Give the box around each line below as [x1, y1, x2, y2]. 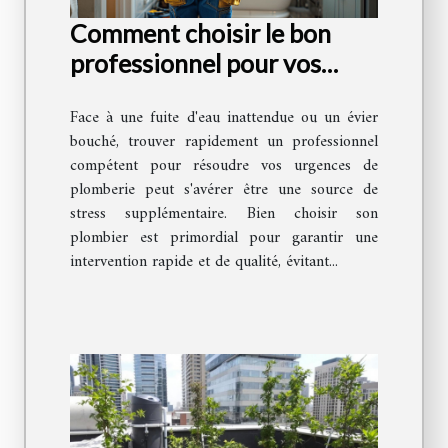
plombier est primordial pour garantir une [70, 224, 378, 253]
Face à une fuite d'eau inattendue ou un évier [70, 104, 378, 133]
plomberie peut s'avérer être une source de [70, 176, 378, 205]
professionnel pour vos [70, 48, 321, 79]
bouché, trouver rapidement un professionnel [70, 128, 378, 157]
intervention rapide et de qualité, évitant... [70, 248, 338, 277]
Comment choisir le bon [70, 18, 331, 49]
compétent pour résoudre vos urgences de [70, 152, 378, 181]
